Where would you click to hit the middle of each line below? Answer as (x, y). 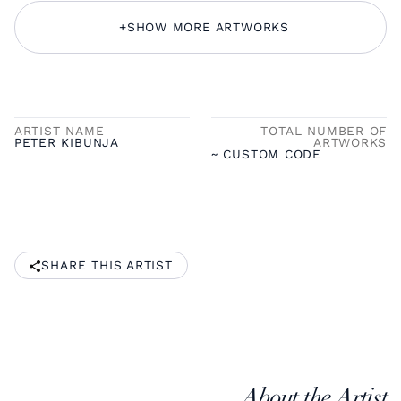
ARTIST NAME (59, 130)
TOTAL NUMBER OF (324, 130)
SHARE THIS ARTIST (107, 264)
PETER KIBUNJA (66, 142)
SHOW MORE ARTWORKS (208, 26)
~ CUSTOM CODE (266, 154)
